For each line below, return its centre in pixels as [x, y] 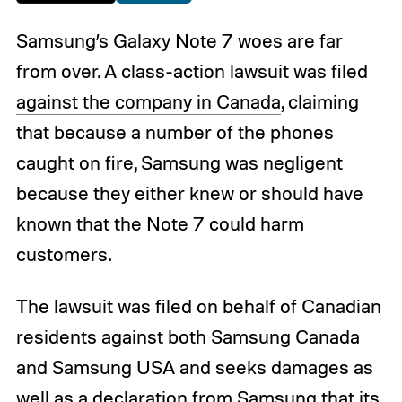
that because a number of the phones [175, 132]
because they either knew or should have [189, 193]
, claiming [319, 102]
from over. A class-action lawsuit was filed [192, 71]
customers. [63, 254]
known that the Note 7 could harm [160, 224]
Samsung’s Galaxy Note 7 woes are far [179, 41]
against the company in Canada [148, 102]
